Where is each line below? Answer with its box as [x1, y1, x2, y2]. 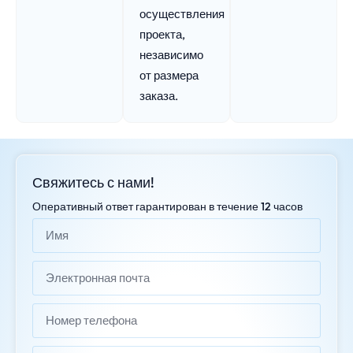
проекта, [139, 26, 185, 42]
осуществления [139, 6, 225, 21]
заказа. [139, 87, 178, 103]
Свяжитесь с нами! [32, 173, 154, 191]
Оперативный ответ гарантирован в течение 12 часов [32, 199, 303, 214]
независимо [139, 46, 203, 62]
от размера [139, 67, 199, 83]
